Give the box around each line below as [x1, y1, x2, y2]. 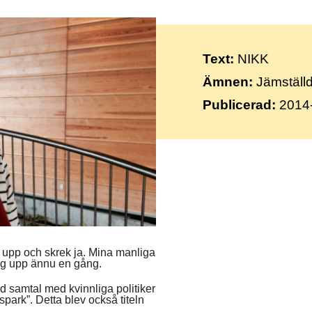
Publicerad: [202, 97, 276, 112]
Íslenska [17, 25, 73, 42]
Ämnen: [202, 75, 253, 89]
